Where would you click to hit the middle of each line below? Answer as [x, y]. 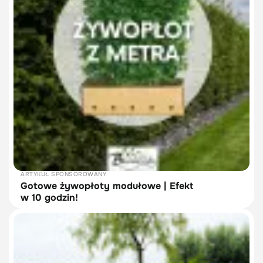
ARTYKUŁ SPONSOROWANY [63, 174]
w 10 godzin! [49, 197]
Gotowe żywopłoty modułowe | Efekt [107, 186]
